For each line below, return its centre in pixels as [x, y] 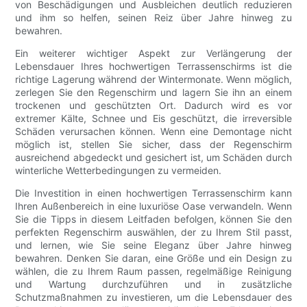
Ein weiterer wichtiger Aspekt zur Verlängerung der [153, 53]
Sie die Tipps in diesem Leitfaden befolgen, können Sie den [153, 219]
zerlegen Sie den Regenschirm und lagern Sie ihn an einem [153, 93]
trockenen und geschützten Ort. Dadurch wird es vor [153, 106]
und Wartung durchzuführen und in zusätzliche [153, 284]
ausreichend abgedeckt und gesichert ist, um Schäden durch [153, 158]
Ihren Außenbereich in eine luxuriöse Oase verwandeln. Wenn [153, 206]
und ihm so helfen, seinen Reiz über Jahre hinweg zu [153, 18]
